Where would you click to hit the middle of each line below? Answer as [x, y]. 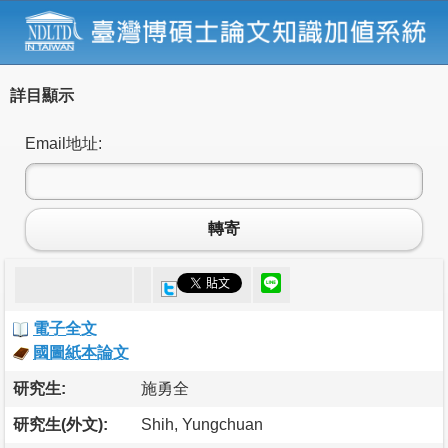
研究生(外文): [60, 424]
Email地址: [63, 143]
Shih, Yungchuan [202, 424]
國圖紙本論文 [81, 352]
